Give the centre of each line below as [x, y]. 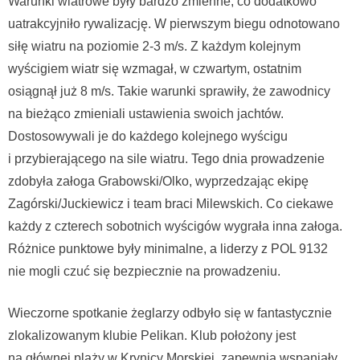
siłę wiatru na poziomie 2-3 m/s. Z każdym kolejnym [154, 46]
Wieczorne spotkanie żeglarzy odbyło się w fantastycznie [170, 313]
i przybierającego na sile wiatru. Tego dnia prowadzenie [166, 158]
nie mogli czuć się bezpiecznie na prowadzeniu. [144, 271]
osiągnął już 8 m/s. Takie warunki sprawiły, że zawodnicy [169, 91]
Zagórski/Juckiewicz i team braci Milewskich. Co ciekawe [171, 203]
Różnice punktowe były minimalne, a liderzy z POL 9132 [168, 248]
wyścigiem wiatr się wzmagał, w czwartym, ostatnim [155, 68]
